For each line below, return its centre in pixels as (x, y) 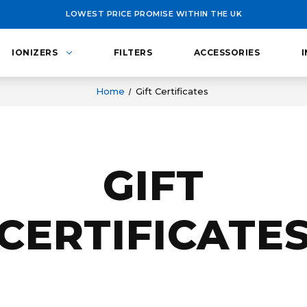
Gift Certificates (172, 91)
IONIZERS (35, 53)
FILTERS (133, 53)
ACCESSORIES (227, 53)
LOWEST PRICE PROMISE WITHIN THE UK (154, 14)
